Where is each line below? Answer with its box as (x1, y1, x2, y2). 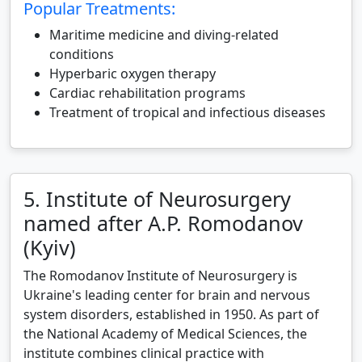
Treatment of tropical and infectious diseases (49, 103, 326, 121)
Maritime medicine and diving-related (49, 26, 279, 44)
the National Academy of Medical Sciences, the (23, 325, 307, 343)
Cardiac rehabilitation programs (49, 84, 246, 102)
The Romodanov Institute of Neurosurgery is (23, 267, 297, 284)
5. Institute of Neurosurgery (23, 185, 291, 213)
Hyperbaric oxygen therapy (49, 65, 216, 82)
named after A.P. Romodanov (23, 209, 303, 237)
